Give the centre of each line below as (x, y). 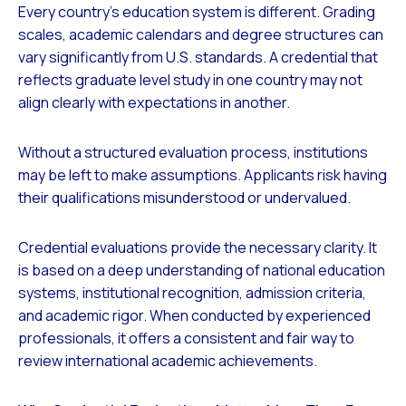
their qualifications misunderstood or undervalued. (184, 198)
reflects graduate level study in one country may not (190, 80)
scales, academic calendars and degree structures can (201, 35)
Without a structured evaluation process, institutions (193, 153)
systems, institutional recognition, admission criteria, (192, 293)
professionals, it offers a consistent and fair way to (186, 338)
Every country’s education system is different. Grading (197, 12)
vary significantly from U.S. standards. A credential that (198, 58)
